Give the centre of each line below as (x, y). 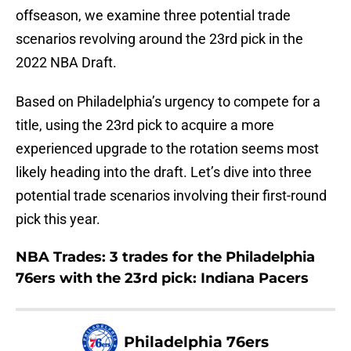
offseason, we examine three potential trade (153, 16)
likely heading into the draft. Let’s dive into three (164, 172)
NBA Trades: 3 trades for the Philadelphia (165, 257)
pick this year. (58, 219)
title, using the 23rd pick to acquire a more (145, 125)
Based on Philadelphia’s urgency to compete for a (168, 102)
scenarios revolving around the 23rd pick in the (159, 39)
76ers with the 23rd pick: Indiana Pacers (162, 279)
